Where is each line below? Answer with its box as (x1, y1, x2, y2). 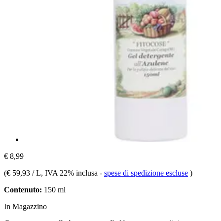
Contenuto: (4, 185, 42, 194)
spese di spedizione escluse (104, 168, 188, 177)
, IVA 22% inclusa (41, 168, 100, 177)
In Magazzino (4, 202, 47, 211)
